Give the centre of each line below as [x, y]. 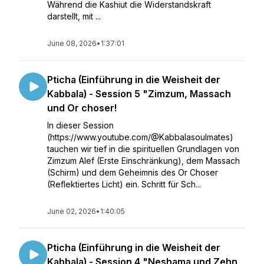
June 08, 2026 [72, 43]
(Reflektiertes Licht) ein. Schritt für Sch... [124, 184]
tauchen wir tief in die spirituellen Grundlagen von [143, 149]
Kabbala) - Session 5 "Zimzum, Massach [139, 94]
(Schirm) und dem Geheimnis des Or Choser [133, 172]
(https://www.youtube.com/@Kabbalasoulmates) [140, 137]
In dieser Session [80, 125]
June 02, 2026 [72, 211]
